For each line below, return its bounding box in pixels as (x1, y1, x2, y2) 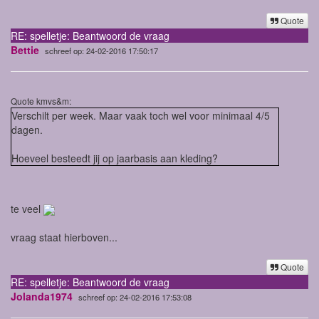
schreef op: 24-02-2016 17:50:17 (45, 44, 158, 56)
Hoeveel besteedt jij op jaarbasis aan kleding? (11, 150, 221, 165)
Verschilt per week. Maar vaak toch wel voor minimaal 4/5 (11, 108, 270, 122)
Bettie (11, 42, 39, 57)
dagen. (11, 122, 46, 137)
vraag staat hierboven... (11, 229, 117, 244)
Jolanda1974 (11, 288, 73, 303)
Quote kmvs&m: (11, 94, 71, 107)
